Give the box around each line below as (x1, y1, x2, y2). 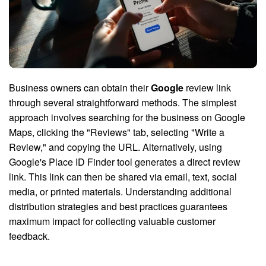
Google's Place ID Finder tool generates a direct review (9, 155, 240, 169)
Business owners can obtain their (9, 81, 151, 95)
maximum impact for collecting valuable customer (9, 214, 216, 229)
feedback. (9, 229, 50, 243)
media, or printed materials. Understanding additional (9, 185, 232, 199)
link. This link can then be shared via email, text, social (9, 170, 237, 184)
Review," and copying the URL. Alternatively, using (9, 140, 222, 154)
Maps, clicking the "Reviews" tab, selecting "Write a (9, 125, 224, 140)
